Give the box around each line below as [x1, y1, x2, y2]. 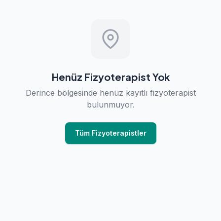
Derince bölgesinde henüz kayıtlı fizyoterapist [25, 88, 196, 98]
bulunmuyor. [86, 100, 135, 110]
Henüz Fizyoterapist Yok [51, 71, 170, 83]
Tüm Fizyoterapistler [74, 129, 147, 137]
